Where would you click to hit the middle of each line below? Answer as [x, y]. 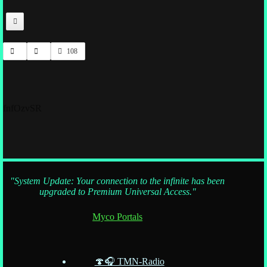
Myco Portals [118, 216]
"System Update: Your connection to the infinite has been [118, 181]
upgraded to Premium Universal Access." [117, 191]
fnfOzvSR [22, 108]
